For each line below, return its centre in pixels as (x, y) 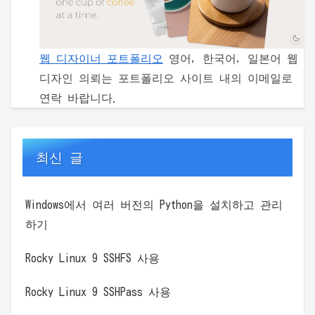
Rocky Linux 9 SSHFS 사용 (92, 258)
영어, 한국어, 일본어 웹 (231, 58)
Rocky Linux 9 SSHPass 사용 (98, 291)
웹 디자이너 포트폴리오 (101, 58)
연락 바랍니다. (79, 97)
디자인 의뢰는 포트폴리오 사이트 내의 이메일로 (166, 78)
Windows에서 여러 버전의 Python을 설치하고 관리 (154, 204)
